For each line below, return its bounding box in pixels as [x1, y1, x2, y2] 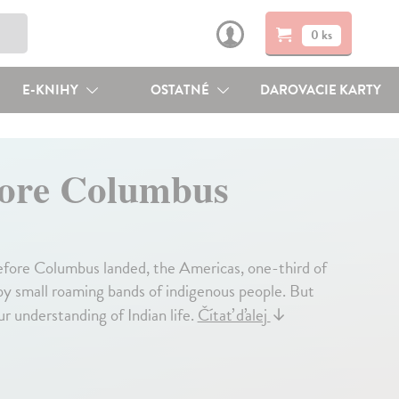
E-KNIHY [21, 80, 81, 100]
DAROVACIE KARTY [260, 80, 382, 100]
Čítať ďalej [197, 302, 271, 328]
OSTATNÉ [151, 80, 213, 100]
